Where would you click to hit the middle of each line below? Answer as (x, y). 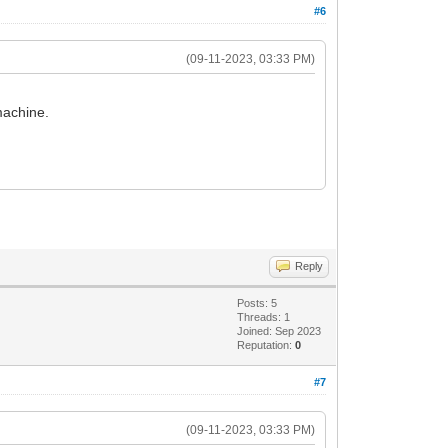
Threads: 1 (264, 316)
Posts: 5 (257, 302)
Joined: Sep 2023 (279, 330)
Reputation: (266, 344)
